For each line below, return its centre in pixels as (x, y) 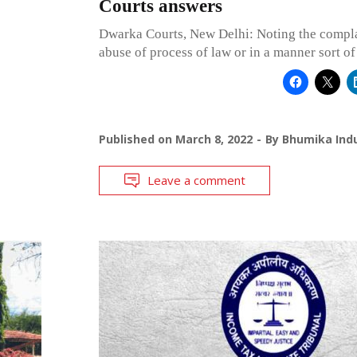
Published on (137, 139)
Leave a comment (196, 180)
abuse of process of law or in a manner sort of (227, 52)
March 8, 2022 (214, 139)
